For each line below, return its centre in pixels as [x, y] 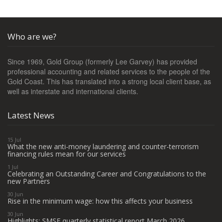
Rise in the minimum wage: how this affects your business [100, 201]
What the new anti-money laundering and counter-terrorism [103, 146]
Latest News [31, 115]
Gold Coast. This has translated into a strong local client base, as [109, 81]
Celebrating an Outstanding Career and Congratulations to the [107, 174]
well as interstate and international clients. [73, 91]
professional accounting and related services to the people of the [109, 71]
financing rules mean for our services [67, 154]
